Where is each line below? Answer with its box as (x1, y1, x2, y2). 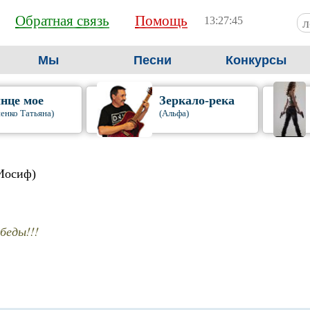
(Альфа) (158, 108, 189, 118)
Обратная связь (15, 12, 109, 29)
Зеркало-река (158, 93, 235, 107)
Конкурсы (226, 53, 286, 67)
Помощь (135, 12, 188, 29)
